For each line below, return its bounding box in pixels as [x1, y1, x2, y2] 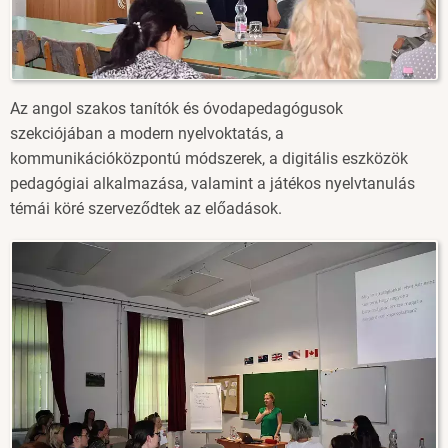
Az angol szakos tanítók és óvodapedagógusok [10, 99, 343, 119]
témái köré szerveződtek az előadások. [10, 199, 282, 219]
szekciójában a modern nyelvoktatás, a [10, 124, 284, 144]
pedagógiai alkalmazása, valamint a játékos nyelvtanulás [10, 174, 415, 194]
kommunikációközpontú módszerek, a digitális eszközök [10, 149, 408, 169]
